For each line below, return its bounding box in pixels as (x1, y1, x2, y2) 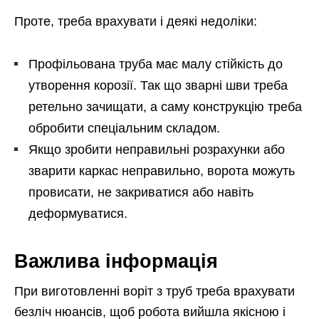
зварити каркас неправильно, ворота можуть (28, 163, 295, 178)
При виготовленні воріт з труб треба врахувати (14, 283, 295, 298)
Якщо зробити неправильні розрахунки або (28, 142, 285, 157)
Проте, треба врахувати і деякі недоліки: (14, 14, 257, 28)
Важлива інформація (14, 250, 218, 272)
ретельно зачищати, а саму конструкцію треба (28, 99, 302, 114)
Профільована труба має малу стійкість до (28, 56, 283, 71)
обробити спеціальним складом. (28, 120, 220, 135)
